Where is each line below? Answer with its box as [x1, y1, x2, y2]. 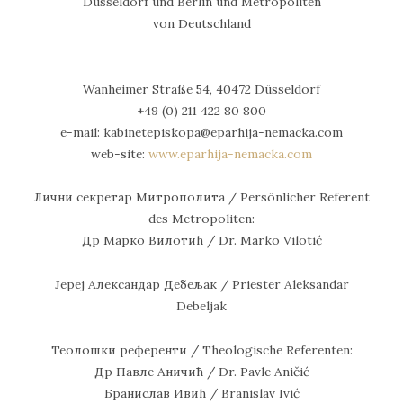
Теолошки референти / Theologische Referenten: [50, 341, 353, 358]
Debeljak [176, 297, 227, 314]
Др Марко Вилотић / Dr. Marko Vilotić [81, 232, 322, 249]
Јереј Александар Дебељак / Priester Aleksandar [54, 275, 349, 292]
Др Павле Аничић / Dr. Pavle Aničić [94, 363, 309, 380]
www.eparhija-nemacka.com [148, 145, 312, 162]
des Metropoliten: [148, 210, 255, 228]
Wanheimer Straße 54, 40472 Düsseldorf [83, 80, 320, 97]
